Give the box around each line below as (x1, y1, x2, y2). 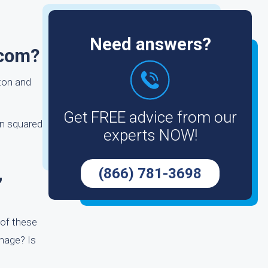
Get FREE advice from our (63, 108, 237, 126)
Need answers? (89, 34, 211, 54)
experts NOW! (103, 126, 197, 144)
